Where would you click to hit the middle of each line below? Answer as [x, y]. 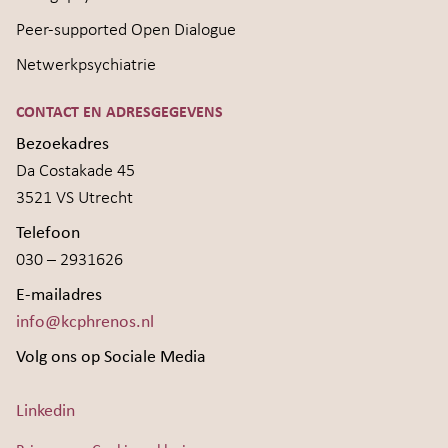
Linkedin [45, 411]
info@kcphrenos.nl [85, 322]
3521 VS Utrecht [74, 198]
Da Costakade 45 [75, 171]
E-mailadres [59, 295]
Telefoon [48, 233]
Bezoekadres [62, 144]
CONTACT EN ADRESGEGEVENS [119, 112]
